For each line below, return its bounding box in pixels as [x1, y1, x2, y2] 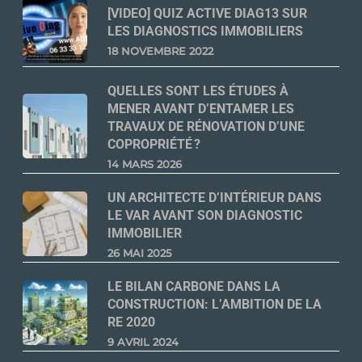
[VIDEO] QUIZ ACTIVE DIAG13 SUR [107, 5, 307, 21]
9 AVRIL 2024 [107, 335, 179, 348]
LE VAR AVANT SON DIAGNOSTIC [107, 207, 302, 223]
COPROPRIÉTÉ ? [107, 136, 200, 152]
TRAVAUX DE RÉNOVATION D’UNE [107, 118, 305, 134]
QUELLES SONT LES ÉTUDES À [107, 82, 288, 99]
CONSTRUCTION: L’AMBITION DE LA [107, 296, 322, 312]
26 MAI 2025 [107, 246, 171, 259]
